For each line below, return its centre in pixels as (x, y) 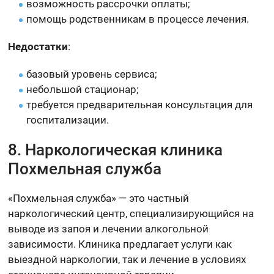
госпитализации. (68, 120)
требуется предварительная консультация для (140, 104)
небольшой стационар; (83, 89)
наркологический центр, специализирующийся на (131, 213)
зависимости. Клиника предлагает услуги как (120, 244)
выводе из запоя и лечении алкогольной (109, 228)
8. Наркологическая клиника (116, 150)
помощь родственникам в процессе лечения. (138, 19)
